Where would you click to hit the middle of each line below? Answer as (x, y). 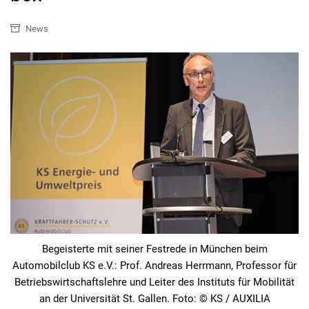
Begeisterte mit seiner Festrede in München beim (154, 249)
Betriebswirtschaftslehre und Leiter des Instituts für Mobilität (154, 282)
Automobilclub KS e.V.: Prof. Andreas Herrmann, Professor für (154, 265)
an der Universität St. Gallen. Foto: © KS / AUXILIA (154, 298)
